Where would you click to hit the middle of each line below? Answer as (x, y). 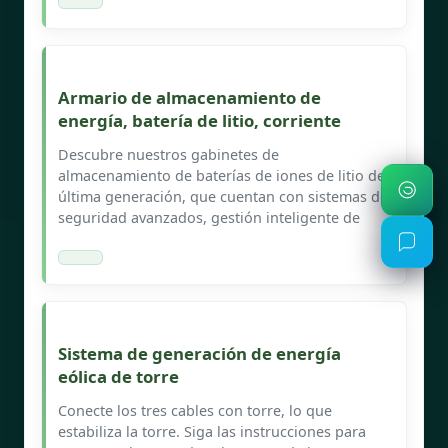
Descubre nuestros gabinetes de (168, 154)
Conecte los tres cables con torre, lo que (195, 410)
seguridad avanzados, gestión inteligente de (209, 217)
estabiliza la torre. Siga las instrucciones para (212, 431)
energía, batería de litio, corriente (199, 120)
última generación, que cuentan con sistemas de (223, 196)
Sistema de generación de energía (199, 353)
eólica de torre (118, 376)
